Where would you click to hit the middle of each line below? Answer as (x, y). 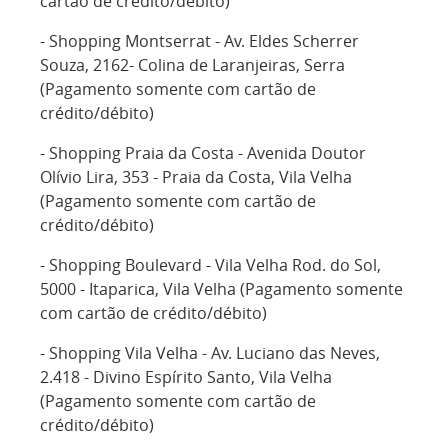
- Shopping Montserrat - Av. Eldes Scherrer (199, 41)
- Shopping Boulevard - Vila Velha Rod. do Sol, (210, 265)
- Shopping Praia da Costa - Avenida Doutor (203, 153)
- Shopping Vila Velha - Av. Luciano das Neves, (210, 353)
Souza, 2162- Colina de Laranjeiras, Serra (192, 65)
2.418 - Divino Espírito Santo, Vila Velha (186, 377)
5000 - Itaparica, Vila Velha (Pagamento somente (221, 289)
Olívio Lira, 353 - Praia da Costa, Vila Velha (196, 177)
